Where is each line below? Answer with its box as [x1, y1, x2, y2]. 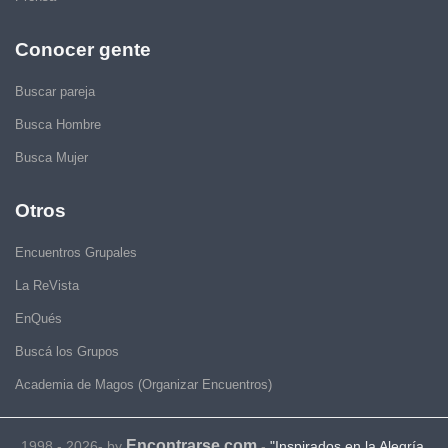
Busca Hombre [15, 117, 101, 132]
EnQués [15, 311, 62, 326]
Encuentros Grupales [15, 245, 137, 260]
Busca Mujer [15, 150, 88, 165]
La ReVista [15, 278, 79, 293]
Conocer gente [15, 39, 151, 60]
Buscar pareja [15, 84, 95, 99]
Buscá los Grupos [15, 344, 119, 359]
